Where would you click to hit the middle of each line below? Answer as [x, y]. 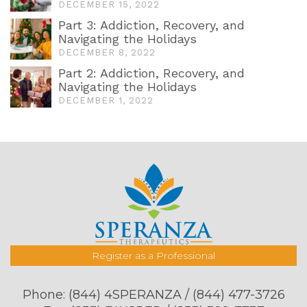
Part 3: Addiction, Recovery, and [151, 25]
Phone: [45, 295]
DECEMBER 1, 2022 [106, 100]
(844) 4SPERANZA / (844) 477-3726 [176, 295]
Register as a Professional [153, 256]
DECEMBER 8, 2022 [107, 52]
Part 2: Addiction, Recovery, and [151, 73]
